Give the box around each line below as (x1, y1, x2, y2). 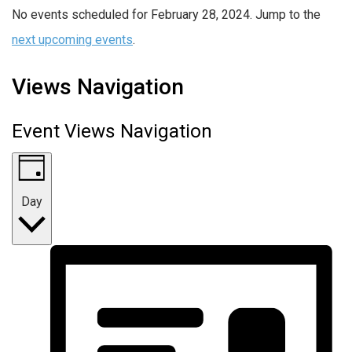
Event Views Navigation (12, 119, 212, 142)
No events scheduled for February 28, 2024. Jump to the (12, 6, 321, 22)
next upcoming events (12, 31, 133, 47)
